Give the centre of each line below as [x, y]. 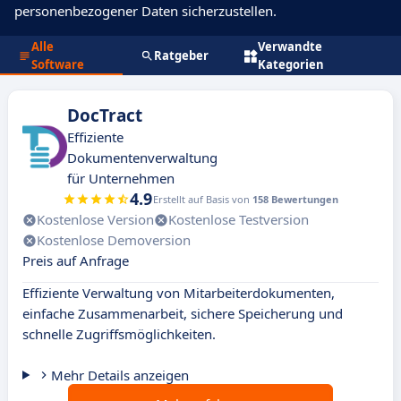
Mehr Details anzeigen [119, 375]
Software [58, 64]
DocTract [105, 115]
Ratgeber [181, 55]
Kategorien [290, 64]
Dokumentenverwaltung [142, 158]
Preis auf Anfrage [76, 260]
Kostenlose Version [95, 219]
